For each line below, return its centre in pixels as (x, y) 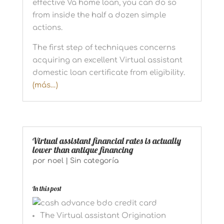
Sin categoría (94, 160)
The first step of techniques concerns (104, 47)
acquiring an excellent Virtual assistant (107, 60)
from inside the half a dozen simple (99, 15)
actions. (47, 27)
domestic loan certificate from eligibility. (108, 72)
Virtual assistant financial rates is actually (106, 140)
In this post (47, 188)
